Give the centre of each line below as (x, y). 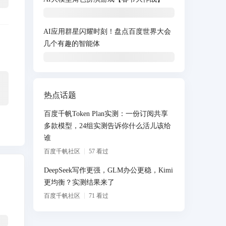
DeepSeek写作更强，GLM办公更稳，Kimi (108, 170)
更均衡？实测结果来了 (79, 182)
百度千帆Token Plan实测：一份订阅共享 (106, 114)
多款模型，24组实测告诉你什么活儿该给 (107, 126)
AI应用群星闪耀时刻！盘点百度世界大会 (107, 32)
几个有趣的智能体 (72, 44)
